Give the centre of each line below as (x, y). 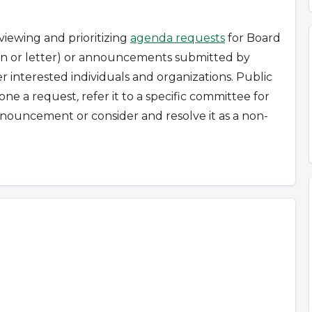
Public (254, 77)
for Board (253, 38)
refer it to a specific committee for (174, 97)
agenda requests (178, 38)
